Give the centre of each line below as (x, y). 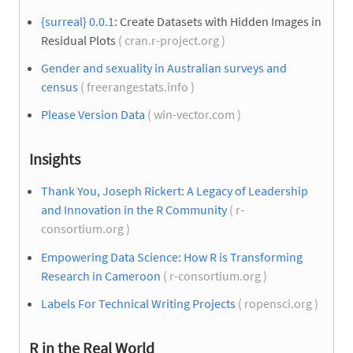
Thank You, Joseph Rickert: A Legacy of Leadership (175, 191)
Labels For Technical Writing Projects (138, 303)
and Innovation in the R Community (134, 210)
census (59, 87)
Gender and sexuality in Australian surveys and (164, 68)
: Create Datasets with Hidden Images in (218, 21)
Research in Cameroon (101, 275)
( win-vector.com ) (194, 115)
